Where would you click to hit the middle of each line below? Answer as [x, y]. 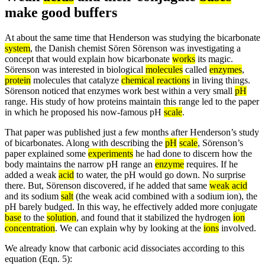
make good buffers [61, 12]
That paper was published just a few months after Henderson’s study [132, 132]
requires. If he [211, 164]
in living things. [220, 80]
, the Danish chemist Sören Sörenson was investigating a [135, 48]
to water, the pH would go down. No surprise [160, 174]
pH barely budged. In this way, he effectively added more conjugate [131, 206]
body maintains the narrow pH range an [80, 164]
